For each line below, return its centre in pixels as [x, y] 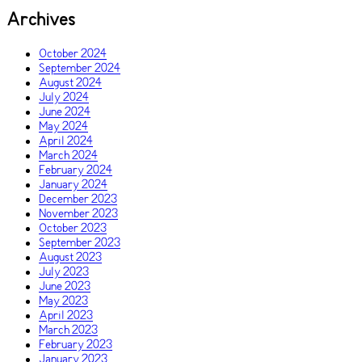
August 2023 [70, 257]
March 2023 [68, 330]
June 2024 [65, 112]
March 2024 [68, 156]
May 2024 [63, 126]
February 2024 [76, 170]
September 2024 [80, 68]
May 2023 [63, 301]
